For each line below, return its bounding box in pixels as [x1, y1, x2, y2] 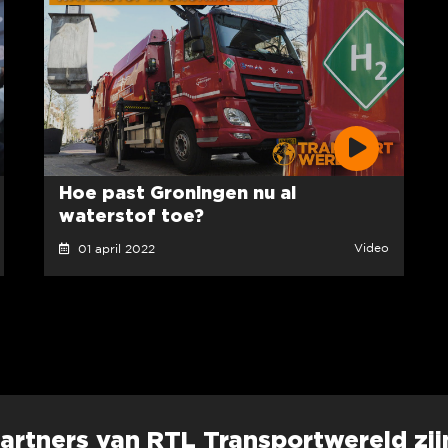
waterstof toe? [59, 204, 204, 225]
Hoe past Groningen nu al [59, 181, 296, 202]
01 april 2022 [70, 243, 155, 255]
